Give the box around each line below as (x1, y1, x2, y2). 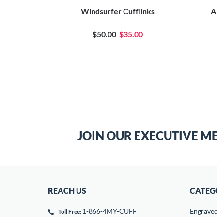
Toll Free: (58, 208, 81, 215)
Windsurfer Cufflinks (80, 6, 155, 15)
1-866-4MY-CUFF (82, 207, 137, 215)
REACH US (48, 186, 86, 195)
